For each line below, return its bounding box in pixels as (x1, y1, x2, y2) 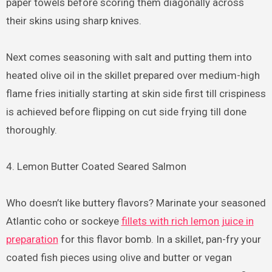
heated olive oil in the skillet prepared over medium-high (5, 69, 260, 82)
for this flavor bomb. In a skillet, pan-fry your (58, 233, 261, 246)
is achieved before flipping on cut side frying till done (5, 106, 246, 118)
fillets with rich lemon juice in (121, 215, 254, 228)
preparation (5, 233, 58, 246)
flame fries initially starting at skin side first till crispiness (5, 87, 266, 100)
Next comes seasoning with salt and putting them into (5, 51, 252, 64)
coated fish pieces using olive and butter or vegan (5, 251, 232, 264)
